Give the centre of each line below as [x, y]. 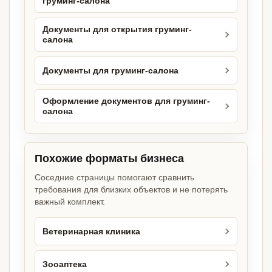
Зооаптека [65, 264]
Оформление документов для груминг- [126, 101]
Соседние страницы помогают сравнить [114, 178]
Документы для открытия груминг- [117, 30]
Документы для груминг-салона [110, 70]
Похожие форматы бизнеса [109, 159]
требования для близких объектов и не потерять [131, 190]
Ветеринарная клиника [91, 231]
